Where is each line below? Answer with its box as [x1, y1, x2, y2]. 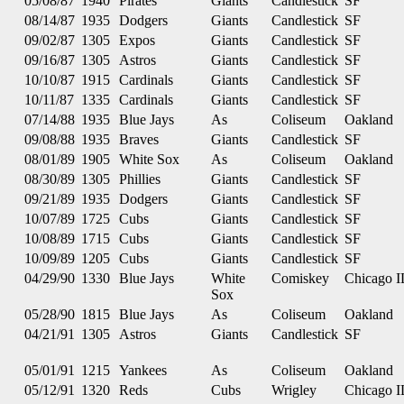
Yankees [119, 363, 167, 378]
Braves [119, 132, 159, 147]
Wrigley [271, 382, 317, 398]
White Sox [119, 151, 179, 167]
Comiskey [271, 271, 329, 286]
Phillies [119, 171, 161, 187]
